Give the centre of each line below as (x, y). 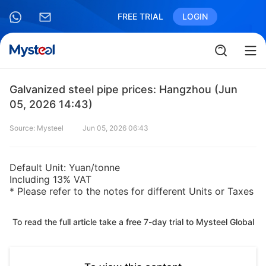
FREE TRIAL (140, 16)
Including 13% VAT (50, 179)
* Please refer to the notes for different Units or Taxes (132, 191)
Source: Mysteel (37, 128)
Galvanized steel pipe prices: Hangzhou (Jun (123, 89)
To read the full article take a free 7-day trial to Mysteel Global (133, 222)
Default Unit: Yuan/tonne (65, 167)
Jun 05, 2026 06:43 (115, 128)
